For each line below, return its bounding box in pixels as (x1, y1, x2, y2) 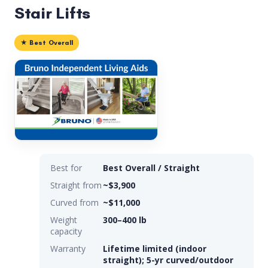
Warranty (50, 242, 86, 254)
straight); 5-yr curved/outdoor (103, 254, 233, 266)
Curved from (50, 196, 99, 208)
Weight (50, 214, 77, 226)
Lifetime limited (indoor (103, 242, 206, 254)
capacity (50, 225, 82, 237)
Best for (50, 162, 82, 173)
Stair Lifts (14, 3, 91, 23)
